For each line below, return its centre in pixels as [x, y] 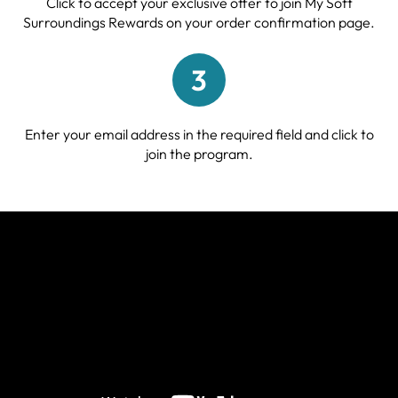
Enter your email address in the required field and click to [199, 134]
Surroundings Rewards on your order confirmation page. [199, 22]
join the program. [199, 153]
